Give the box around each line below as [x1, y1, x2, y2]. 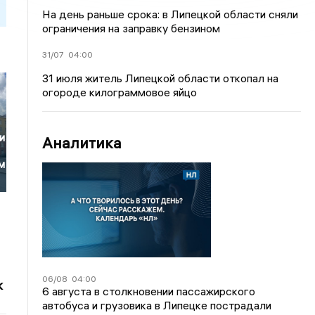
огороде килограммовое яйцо [42, 85, 198, 99]
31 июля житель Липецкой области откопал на [42, 71, 279, 85]
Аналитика [42, 133, 122, 153]
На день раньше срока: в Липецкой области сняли [42, 7, 299, 21]
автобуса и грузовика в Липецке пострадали [42, 297, 272, 312]
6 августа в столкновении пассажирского [42, 283, 256, 298]
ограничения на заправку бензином [42, 21, 221, 35]
